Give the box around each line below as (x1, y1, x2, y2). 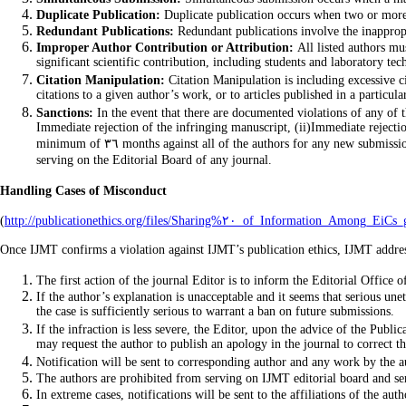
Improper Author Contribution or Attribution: (36, 41, 297, 54)
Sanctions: (36, 106, 93, 120)
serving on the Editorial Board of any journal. (36, 153, 272, 169)
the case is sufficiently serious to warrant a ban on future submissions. (36, 304, 398, 320)
